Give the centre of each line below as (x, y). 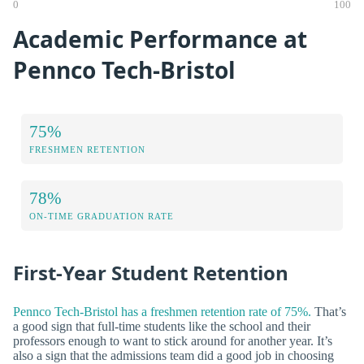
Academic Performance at (160, 39)
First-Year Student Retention (151, 273)
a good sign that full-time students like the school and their (162, 326)
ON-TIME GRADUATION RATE (102, 217)
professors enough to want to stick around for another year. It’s (173, 340)
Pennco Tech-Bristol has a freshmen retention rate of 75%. (162, 311)
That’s (329, 311)
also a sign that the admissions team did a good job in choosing (173, 355)
